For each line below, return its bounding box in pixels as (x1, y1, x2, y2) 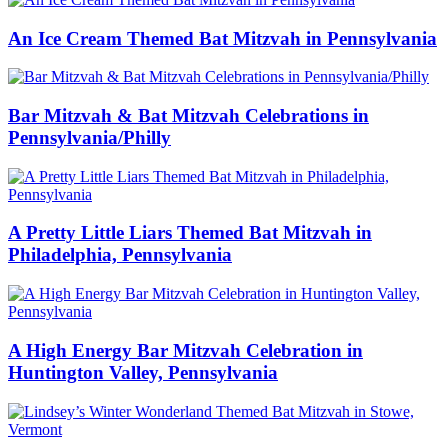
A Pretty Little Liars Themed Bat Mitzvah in (8, 222, 372, 244)
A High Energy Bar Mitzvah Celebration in (8, 339, 363, 361)
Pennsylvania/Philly (8, 126, 171, 148)
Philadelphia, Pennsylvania (8, 244, 232, 266)
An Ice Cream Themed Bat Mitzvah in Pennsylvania (8, 27, 437, 49)
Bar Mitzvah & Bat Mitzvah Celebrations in (8, 104, 369, 126)
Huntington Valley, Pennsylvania (8, 361, 278, 383)
